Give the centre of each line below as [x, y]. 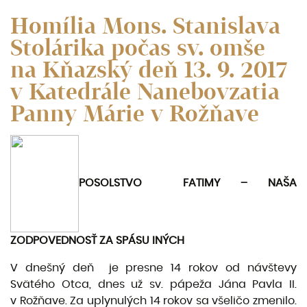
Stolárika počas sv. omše [138, 48]
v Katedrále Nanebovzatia [145, 91]
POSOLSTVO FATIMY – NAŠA [188, 183]
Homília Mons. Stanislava [145, 26]
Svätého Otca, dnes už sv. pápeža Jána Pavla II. [153, 284]
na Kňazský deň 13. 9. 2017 [149, 70]
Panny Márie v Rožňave [135, 113]
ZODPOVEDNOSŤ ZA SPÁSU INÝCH [97, 241]
